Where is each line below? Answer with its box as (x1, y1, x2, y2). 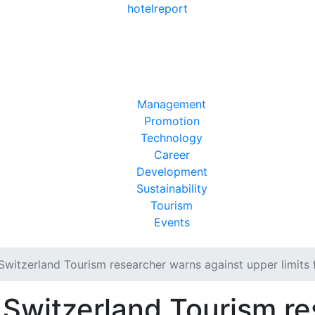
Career (153, 148, 190, 162)
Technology (141, 131, 202, 145)
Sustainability (136, 181, 207, 195)
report (154, 1, 188, 15)
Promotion (143, 114, 200, 128)
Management (137, 97, 206, 111)
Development (136, 165, 207, 179)
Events (153, 215, 190, 229)
